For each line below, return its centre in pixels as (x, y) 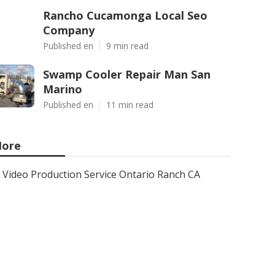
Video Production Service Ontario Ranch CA (101, 174)
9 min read (127, 46)
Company (69, 30)
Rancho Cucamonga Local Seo (125, 15)
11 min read (130, 105)
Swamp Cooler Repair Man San (127, 74)
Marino (63, 89)
